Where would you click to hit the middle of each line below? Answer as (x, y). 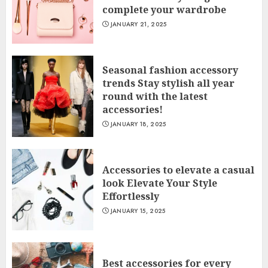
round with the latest (155, 96)
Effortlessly (131, 196)
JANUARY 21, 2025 (138, 24)
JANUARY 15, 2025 (138, 211)
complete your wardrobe (164, 10)
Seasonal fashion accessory (170, 70)
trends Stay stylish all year (168, 83)
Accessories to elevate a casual (178, 170)
